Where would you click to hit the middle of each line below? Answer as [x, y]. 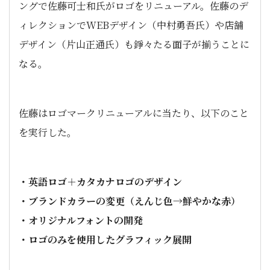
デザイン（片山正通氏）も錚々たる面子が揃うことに [134, 44]
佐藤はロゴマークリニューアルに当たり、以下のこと [134, 113]
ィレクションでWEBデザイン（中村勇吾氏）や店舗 [131, 25]
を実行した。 [48, 132]
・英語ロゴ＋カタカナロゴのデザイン [100, 182]
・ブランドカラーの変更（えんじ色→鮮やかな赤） [130, 201]
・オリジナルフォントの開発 [81, 220]
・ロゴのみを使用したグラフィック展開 [105, 240]
